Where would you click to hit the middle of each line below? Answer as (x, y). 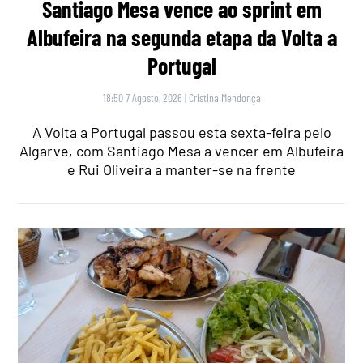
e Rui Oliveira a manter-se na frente (181, 169)
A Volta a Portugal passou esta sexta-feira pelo (181, 132)
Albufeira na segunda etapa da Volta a (181, 37)
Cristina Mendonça (224, 97)
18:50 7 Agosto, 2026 (142, 97)
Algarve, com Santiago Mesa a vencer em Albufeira (181, 150)
